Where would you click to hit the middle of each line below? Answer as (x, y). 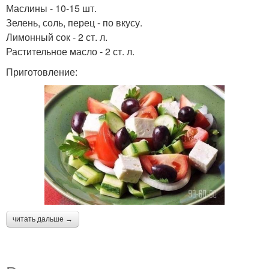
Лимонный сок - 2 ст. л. (57, 37)
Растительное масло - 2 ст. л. (70, 51)
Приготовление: (42, 71)
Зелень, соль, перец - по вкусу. (74, 22)
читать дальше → (43, 219)
